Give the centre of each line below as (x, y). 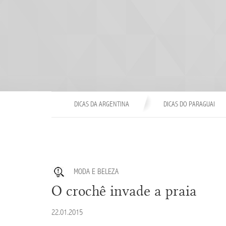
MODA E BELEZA (96, 172)
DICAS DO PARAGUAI (189, 104)
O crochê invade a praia (124, 191)
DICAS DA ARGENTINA (102, 104)
